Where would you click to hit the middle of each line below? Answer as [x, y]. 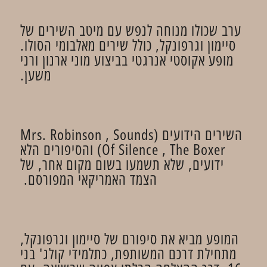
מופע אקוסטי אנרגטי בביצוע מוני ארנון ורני [127, 60]
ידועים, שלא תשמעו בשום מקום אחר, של [122, 164]
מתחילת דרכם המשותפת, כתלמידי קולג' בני [128, 253]
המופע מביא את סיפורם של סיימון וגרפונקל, [130, 238]
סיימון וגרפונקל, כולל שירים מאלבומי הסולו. [128, 45]
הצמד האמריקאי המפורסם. [89, 179]
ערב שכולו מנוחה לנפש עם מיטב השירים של [133, 30]
